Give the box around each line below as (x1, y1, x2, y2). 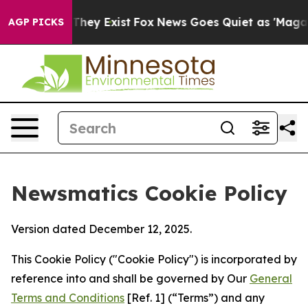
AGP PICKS (8, 16, 64, 28)
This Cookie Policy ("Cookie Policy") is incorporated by (11, 252, 297, 266)
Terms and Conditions (11, 291, 124, 305)
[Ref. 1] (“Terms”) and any (124, 291, 265, 305)
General (250, 272, 292, 285)
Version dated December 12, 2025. (11, 222, 192, 236)
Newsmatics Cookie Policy (11, 180, 287, 206)
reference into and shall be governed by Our (11, 272, 250, 285)
